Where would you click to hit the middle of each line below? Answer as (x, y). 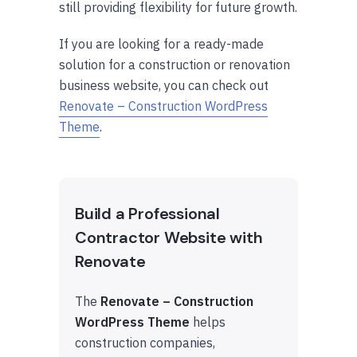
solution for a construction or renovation (175, 64)
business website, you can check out (164, 85)
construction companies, (145, 342)
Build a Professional (148, 213)
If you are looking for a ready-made (161, 43)
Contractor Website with (169, 237)
